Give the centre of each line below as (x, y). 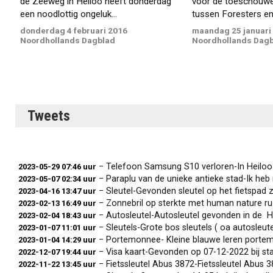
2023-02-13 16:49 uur (57, 203)
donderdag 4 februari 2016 (74, 30)
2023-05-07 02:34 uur (57, 179)
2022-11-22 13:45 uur (57, 264)
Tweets (48, 115)
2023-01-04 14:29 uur (57, 239)
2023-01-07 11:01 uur (57, 227)
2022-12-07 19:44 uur (57, 252)
